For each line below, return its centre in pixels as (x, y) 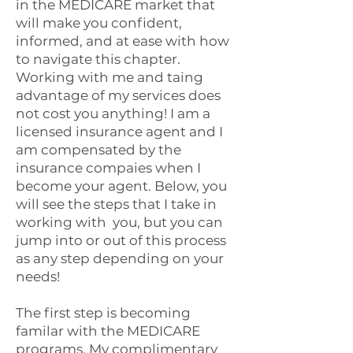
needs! (38, 277)
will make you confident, (99, 23)
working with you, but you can (119, 222)
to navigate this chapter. (98, 59)
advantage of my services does (118, 95)
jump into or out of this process (121, 240)
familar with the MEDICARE (108, 331)
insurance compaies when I (108, 168)
